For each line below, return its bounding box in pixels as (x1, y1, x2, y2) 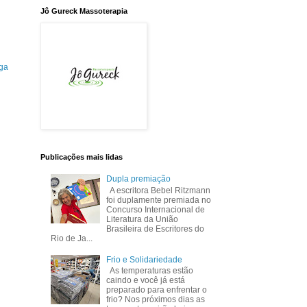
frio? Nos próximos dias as (106, 294, 206, 304)
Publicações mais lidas (40, 153, 123, 161)
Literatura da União (106, 214, 179, 224)
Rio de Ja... (50, 233, 93, 243)
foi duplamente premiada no (106, 195, 212, 205)
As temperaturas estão (106, 265, 194, 275)
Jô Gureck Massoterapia (40, 7, 127, 15)
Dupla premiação (106, 174, 171, 184)
